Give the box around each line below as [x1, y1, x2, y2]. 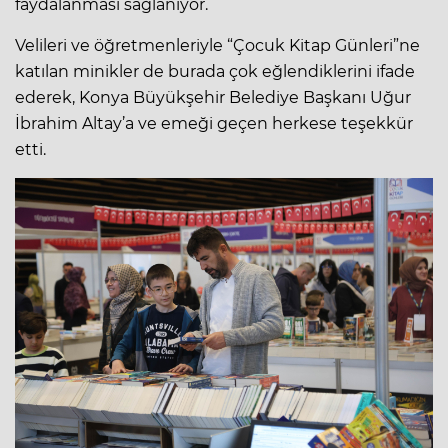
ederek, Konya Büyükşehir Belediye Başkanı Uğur [15, 87, 411, 107]
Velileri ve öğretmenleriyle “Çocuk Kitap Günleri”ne [15, 35, 420, 55]
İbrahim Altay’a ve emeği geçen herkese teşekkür [15, 113, 413, 133]
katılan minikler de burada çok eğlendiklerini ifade [15, 61, 415, 81]
